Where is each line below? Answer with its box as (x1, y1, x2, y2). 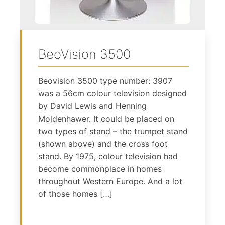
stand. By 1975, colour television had (38, 151, 178, 161)
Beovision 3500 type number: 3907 (38, 75, 172, 86)
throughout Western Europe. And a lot (38, 176, 182, 186)
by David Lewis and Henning (38, 100, 147, 111)
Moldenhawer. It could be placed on (38, 113, 174, 124)
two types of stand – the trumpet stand (38, 126, 188, 136)
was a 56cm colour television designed (38, 88, 187, 98)
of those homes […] (38, 188, 113, 199)
